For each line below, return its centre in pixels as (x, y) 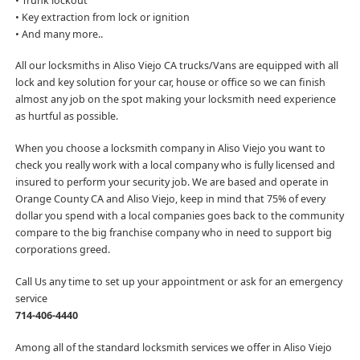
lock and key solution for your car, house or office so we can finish (170, 83)
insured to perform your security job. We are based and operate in (172, 182)
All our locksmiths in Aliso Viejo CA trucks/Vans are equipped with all (176, 66)
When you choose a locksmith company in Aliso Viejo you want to (170, 149)
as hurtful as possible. (66, 117)
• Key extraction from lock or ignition (102, 17)
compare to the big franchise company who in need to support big (173, 233)
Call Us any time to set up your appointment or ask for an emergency (178, 282)
